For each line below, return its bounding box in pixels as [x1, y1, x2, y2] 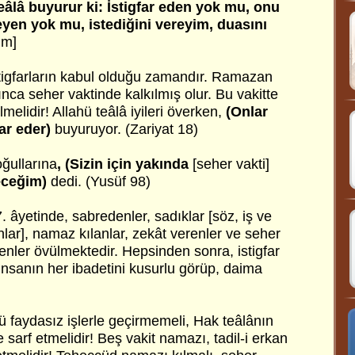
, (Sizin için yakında [57, 156, 189, 172]
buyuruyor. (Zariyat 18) [51, 121, 198, 137]
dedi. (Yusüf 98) [47, 174, 151, 189]
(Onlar [226, 104, 268, 120]
